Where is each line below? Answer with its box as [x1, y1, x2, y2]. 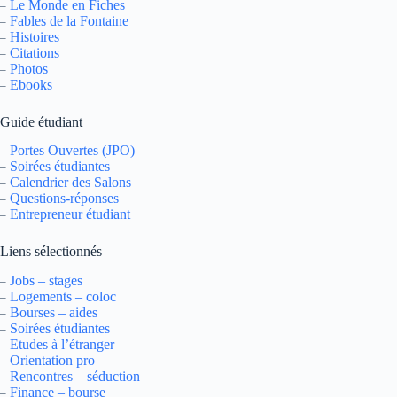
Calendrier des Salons [10, 175, 131, 191]
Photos [10, 60, 48, 76]
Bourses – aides [10, 305, 97, 321]
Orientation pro [10, 353, 95, 369]
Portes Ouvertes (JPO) [10, 143, 135, 159]
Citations [10, 44, 59, 60]
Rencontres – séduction [10, 369, 140, 385]
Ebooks [10, 76, 52, 92]
